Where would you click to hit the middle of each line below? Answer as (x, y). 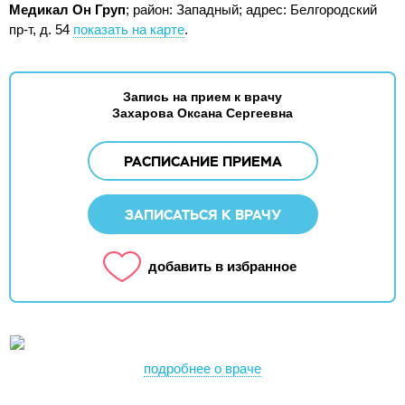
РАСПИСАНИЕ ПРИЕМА (202, 161)
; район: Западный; (186, 9)
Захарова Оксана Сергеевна (202, 113)
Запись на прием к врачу (202, 97)
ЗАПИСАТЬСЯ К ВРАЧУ (202, 215)
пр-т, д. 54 (39, 29)
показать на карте (129, 29)
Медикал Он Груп (67, 9)
